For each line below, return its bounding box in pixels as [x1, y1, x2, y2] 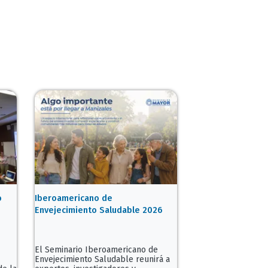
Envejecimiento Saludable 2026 [35, 205, 163, 216]
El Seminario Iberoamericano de [35, 245, 159, 255]
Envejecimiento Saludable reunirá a [35, 254, 170, 265]
